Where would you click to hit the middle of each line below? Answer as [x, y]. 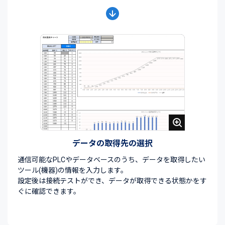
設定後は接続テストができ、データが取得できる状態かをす [112, 181]
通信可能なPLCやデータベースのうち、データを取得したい [111, 160]
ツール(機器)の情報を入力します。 [73, 171]
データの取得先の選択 [113, 144]
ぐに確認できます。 [49, 192]
